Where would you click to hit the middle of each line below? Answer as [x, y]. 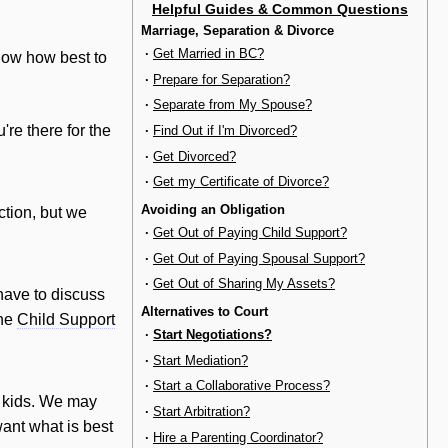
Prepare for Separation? [221, 79]
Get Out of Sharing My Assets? [244, 284]
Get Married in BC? [208, 54]
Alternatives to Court [204, 311]
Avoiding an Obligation [213, 209]
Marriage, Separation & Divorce [237, 30]
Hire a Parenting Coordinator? [238, 437]
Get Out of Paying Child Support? [250, 233]
